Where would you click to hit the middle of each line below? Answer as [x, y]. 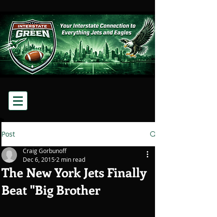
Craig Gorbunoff [45, 151]
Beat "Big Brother [51, 190]
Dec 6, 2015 [39, 159]
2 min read [71, 159]
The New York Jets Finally [74, 172]
